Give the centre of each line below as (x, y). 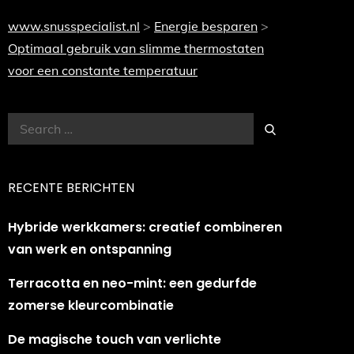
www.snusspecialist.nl (74, 26)
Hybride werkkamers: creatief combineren (145, 227)
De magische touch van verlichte (115, 339)
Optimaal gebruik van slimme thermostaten (136, 48)
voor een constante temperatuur (103, 70)
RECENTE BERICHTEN (71, 188)
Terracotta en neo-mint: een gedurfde (132, 283)
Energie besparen (206, 26)
